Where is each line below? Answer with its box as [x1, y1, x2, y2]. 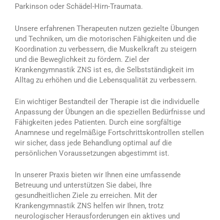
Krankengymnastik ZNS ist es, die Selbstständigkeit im [15, 65, 194, 74]
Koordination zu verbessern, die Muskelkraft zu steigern [15, 44, 196, 54]
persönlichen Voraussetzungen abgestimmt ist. [15, 148, 169, 158]
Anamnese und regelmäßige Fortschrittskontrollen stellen [15, 128, 204, 137]
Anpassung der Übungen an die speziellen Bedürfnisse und [15, 107, 205, 116]
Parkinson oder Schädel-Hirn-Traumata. [15, 2, 143, 11]
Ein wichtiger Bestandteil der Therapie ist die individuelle [15, 97, 199, 106]
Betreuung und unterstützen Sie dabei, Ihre [15, 181, 152, 190]
